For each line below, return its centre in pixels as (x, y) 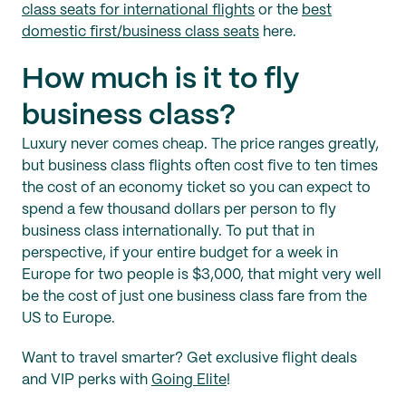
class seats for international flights (138, 11)
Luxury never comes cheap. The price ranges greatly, (200, 145)
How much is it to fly (160, 80)
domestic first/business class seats (140, 33)
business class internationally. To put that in (168, 232)
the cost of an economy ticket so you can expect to (196, 188)
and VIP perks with (87, 381)
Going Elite (189, 381)
